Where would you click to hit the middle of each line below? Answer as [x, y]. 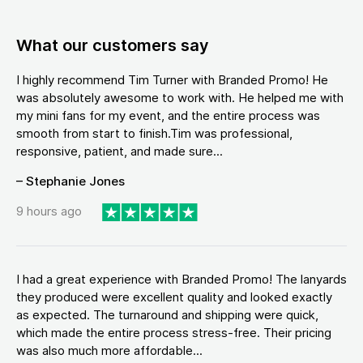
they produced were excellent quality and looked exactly [174, 297]
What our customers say [113, 45]
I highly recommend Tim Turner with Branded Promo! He [172, 80]
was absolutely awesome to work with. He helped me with [180, 98]
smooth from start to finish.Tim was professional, [154, 133]
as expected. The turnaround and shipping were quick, [167, 314]
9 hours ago [49, 211]
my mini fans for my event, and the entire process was [168, 115]
